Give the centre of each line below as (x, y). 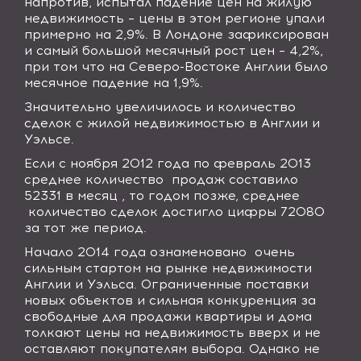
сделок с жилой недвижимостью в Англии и (172, 123)
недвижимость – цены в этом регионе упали (174, 18)
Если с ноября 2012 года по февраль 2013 (168, 163)
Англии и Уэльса (79, 284)
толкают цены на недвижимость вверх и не (172, 332)
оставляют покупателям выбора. (137, 349)
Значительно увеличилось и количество (160, 107)
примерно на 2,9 (79, 34)
